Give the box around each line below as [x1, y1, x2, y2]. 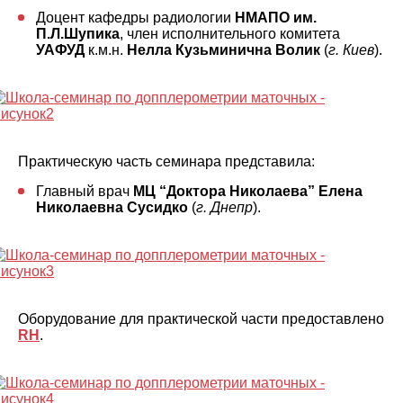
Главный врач [36, 184, 133, 199]
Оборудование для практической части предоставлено [18, 311, 384, 327]
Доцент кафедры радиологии [36, 10, 235, 25]
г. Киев [328, 42, 374, 58]
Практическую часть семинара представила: [18, 154, 315, 169]
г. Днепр [196, 200, 253, 215]
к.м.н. [85, 42, 127, 58]
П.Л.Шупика [36, 26, 120, 41]
